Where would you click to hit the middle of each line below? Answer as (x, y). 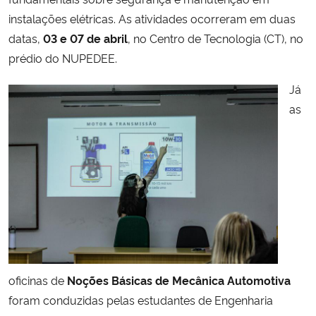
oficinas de (38, 280)
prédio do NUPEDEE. (63, 57)
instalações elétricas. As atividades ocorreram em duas (152, 18)
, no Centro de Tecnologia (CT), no (215, 38)
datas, (26, 38)
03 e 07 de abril (85, 38)
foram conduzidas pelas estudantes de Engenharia (141, 299)
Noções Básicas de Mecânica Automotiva (179, 280)
